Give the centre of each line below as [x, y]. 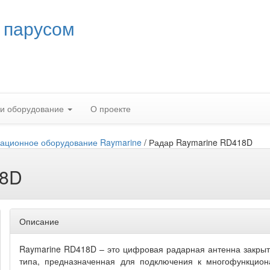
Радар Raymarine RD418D [201, 142]
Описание [39, 221]
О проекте [111, 108]
